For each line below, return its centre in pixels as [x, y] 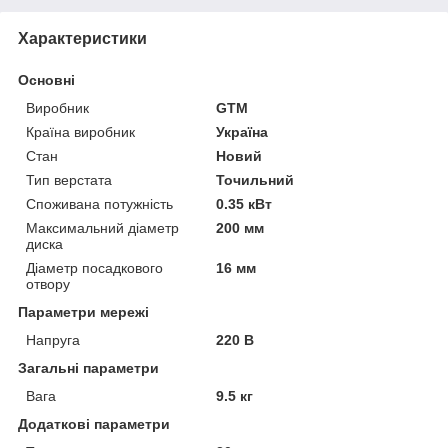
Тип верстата [69, 179]
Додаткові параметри [94, 423]
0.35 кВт [244, 203]
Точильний [255, 179]
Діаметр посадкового [94, 267]
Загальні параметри [88, 367]
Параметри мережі [83, 311]
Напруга [53, 339]
